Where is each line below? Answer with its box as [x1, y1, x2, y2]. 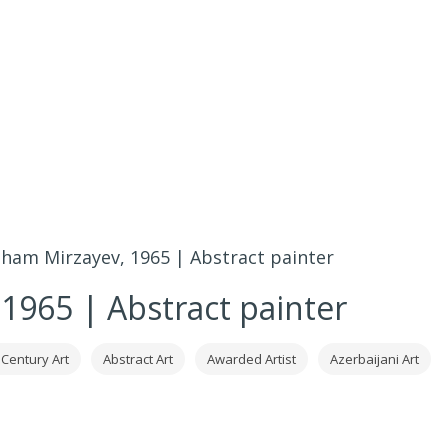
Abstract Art [102, 350, 173, 368]
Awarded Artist [206, 350, 296, 368]
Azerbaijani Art [329, 350, 419, 368]
